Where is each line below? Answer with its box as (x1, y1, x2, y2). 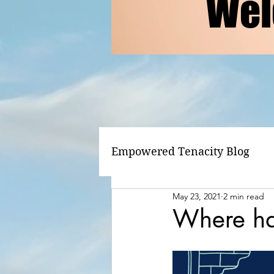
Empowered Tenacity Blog (111, 145, 250, 158)
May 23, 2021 (172, 190, 221, 202)
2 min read (223, 190, 264, 202)
